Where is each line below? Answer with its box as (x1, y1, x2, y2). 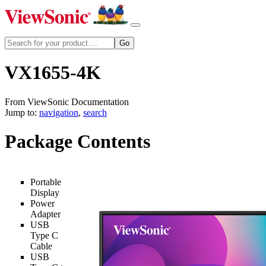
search (83, 107, 107, 118)
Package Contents (5, 131, 150, 153)
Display (30, 187, 59, 198)
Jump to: (5, 107, 39, 118)
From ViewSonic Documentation (5, 96, 129, 107)
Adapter (30, 208, 61, 219)
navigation (39, 107, 78, 118)
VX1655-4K (5, 62, 101, 84)
